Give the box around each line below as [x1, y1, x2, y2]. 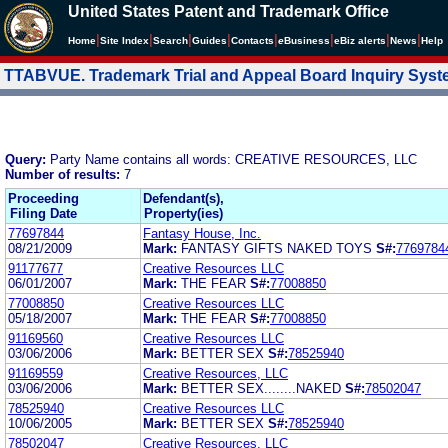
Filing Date [10, 205, 77, 221]
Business [284, 35, 330, 46]
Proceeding [8, 190, 79, 206]
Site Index [100, 35, 149, 46]
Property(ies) [144, 205, 223, 221]
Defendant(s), [143, 190, 224, 206]
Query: [5, 151, 50, 167]
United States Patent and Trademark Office [68, 3, 389, 20]
